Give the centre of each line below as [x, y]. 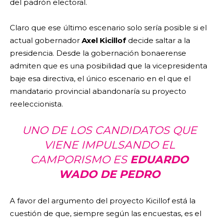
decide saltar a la [158, 40]
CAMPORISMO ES [80, 159]
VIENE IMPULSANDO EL [109, 145]
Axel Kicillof [104, 40]
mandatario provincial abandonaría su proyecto [98, 91]
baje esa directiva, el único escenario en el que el [100, 78]
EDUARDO [159, 159]
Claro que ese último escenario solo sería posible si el [108, 27]
